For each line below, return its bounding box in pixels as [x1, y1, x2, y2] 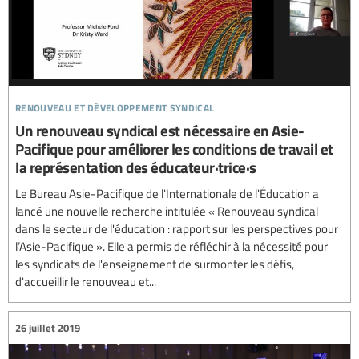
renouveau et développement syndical [15, 95, 215, 116]
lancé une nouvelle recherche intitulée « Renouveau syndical [15, 203, 318, 220]
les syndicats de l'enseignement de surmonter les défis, [15, 256, 294, 272]
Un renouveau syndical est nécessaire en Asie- [15, 119, 305, 142]
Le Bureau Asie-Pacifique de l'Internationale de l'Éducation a [15, 185, 319, 202]
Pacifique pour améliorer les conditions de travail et [15, 138, 333, 160]
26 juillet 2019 [15, 320, 80, 335]
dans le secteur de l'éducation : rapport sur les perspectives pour [15, 220, 338, 237]
